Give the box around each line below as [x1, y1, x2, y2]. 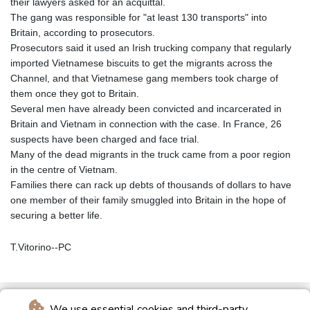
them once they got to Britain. [10, 88, 139, 100]
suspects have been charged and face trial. [10, 134, 199, 145]
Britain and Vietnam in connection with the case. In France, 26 [10, 118, 282, 130]
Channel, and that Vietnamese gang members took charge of [10, 73, 278, 84]
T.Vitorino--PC [10, 241, 71, 253]
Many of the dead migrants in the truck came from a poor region [10, 149, 291, 161]
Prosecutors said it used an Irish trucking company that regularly [10, 42, 291, 54]
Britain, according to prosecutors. [10, 27, 155, 39]
